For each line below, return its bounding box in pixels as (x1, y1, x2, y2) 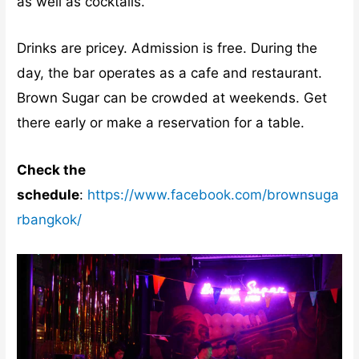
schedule (17, 186, 80, 203)
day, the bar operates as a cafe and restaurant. (17, 65, 323, 82)
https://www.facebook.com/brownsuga (87, 186, 340, 203)
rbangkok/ (17, 211, 83, 228)
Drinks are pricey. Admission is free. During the (17, 40, 318, 57)
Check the (17, 161, 87, 178)
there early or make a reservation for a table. (17, 115, 305, 131)
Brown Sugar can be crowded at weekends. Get (17, 90, 328, 107)
